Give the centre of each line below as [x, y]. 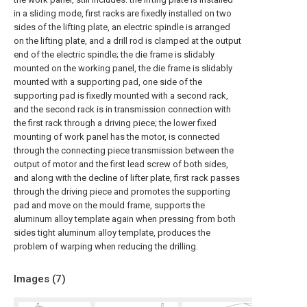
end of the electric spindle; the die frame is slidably [114, 54]
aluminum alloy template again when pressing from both [125, 219]
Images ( [35, 279]
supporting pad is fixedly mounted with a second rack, [121, 96]
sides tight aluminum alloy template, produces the [112, 233]
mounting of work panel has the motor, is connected [117, 137]
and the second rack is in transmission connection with [122, 109]
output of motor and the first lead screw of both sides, [121, 164]
